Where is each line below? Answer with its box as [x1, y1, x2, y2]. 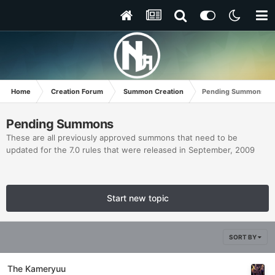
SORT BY [229, 233, 258, 241]
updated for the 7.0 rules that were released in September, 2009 [6, 145, 255, 155]
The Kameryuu [7, 263, 66, 274]
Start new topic [106, 193, 169, 203]
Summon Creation [123, 87, 184, 96]
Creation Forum [51, 87, 103, 96]
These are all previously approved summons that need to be [6, 133, 238, 142]
